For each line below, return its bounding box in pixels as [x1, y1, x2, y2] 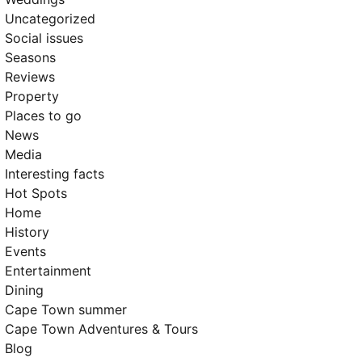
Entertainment [5, 263, 91, 279]
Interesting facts [5, 166, 104, 182]
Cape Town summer [5, 301, 127, 318]
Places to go [5, 107, 82, 124]
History [5, 224, 49, 240]
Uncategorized [5, 11, 95, 27]
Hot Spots [5, 185, 67, 201]
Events [5, 243, 46, 259]
